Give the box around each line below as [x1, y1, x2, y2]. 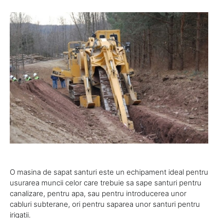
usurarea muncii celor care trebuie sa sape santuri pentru [10, 178, 201, 188]
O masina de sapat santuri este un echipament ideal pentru [10, 167, 208, 177]
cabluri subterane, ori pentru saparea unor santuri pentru [10, 200, 200, 209]
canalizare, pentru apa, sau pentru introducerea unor [10, 189, 186, 199]
